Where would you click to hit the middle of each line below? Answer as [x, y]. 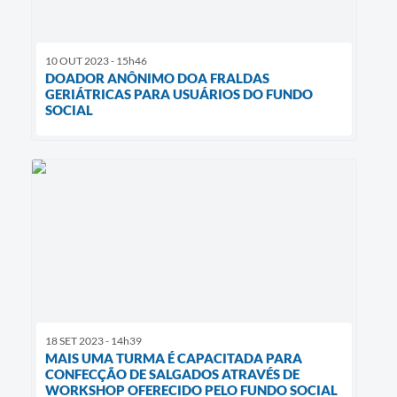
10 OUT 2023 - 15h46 [96, 61]
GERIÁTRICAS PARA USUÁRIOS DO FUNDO [179, 94]
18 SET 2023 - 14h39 [93, 341]
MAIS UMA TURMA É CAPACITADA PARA [174, 358]
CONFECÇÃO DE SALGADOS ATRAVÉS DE [172, 374]
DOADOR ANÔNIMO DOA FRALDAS [157, 78]
